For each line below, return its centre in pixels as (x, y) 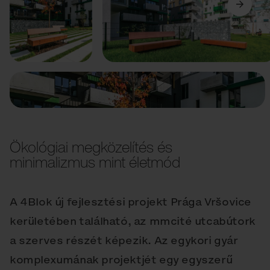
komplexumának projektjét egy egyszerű (121, 260)
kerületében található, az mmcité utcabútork (133, 221)
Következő (230, 34)
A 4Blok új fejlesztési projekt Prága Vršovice (131, 202)
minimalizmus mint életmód (95, 162)
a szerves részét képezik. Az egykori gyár (124, 240)
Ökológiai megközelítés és (91, 147)
